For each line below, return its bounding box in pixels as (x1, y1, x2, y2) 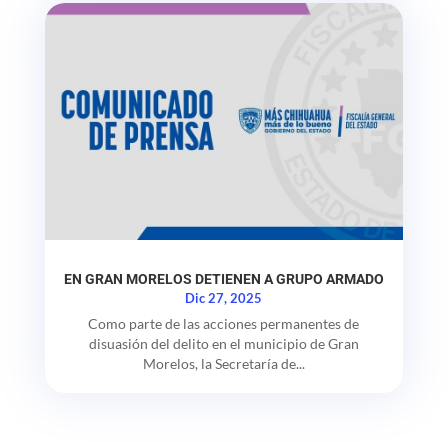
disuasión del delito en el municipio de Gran (88, 334, 359, 352)
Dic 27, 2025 (185, 289, 263, 306)
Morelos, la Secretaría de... (142, 354, 305, 372)
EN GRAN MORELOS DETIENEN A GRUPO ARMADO (63, 270, 384, 287)
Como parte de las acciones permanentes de (88, 314, 360, 332)
